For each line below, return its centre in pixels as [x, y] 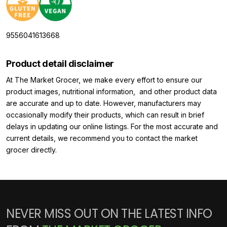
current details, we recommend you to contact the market [102, 138]
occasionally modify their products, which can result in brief [105, 115]
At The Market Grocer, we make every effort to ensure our [104, 80]
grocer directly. [31, 150]
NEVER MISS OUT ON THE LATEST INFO [109, 214]
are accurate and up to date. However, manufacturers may [104, 103]
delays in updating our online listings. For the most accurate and [112, 126]
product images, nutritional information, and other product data [111, 91]
